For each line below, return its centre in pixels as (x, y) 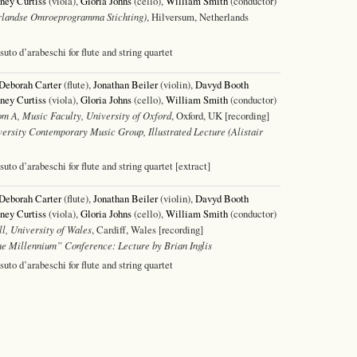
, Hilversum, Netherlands (198, 16)
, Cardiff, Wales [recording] (147, 229)
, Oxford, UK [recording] (220, 115)
